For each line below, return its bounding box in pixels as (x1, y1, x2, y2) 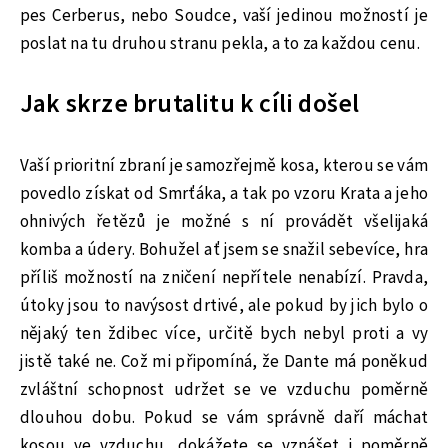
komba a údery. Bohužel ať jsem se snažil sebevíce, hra (20, 237, 428, 262)
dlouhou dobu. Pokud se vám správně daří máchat (20, 405, 428, 430)
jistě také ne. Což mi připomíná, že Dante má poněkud (20, 349, 428, 374)
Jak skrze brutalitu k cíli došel (20, 86, 360, 122)
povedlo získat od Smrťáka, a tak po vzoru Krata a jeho (20, 181, 428, 206)
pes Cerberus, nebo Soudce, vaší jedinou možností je (20, 3, 428, 28)
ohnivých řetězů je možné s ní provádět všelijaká (20, 209, 428, 234)
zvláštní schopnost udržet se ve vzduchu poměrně (20, 377, 428, 402)
